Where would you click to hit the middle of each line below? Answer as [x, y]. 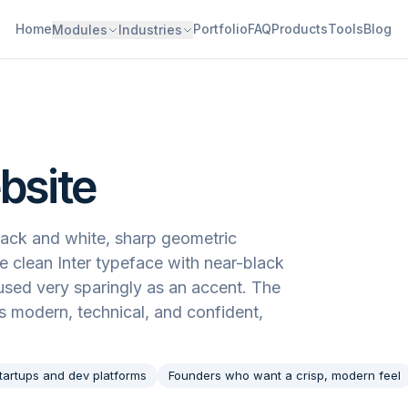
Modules [79, 30]
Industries [150, 30]
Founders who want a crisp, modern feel [285, 375]
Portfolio [220, 29]
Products [299, 29]
